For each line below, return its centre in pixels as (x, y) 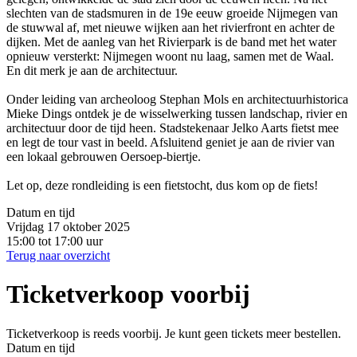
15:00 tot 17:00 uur (55, 241)
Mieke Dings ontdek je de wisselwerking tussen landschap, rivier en (177, 113)
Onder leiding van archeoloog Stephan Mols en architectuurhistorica (177, 99)
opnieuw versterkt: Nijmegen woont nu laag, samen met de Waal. (170, 56)
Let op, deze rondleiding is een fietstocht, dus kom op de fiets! (162, 185)
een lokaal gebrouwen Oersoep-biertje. (104, 156)
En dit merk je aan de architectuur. (92, 70)
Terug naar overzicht (58, 255)
